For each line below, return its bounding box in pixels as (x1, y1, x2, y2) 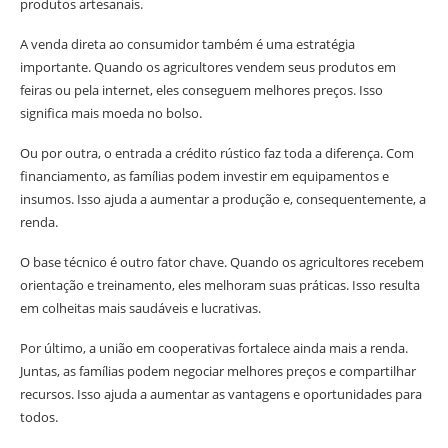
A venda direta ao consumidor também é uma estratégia (20, 35, 355, 54)
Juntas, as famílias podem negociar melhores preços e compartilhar (20, 362, 416, 381)
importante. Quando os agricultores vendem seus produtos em (20, 58, 396, 77)
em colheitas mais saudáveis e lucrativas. (20, 299, 261, 318)
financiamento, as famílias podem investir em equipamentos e (20, 167, 389, 186)
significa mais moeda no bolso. (20, 104, 202, 123)
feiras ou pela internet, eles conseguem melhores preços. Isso (20, 81, 383, 100)
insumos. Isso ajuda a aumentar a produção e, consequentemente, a (20, 190, 426, 209)
